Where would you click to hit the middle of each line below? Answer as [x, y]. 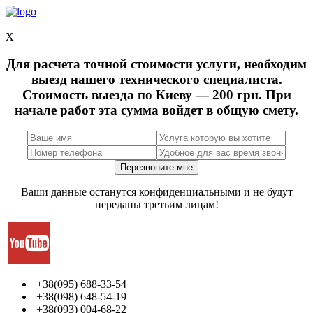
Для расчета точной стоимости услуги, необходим [156, 64]
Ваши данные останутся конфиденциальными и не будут [156, 192]
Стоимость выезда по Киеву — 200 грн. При [156, 94]
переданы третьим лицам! [156, 205]
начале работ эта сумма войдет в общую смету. [156, 110]
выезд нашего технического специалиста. [156, 79]
